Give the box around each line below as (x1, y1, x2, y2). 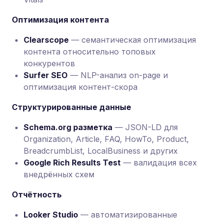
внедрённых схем (24, 169, 94, 179)
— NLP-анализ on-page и (68, 70, 168, 80)
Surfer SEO (24, 70, 68, 80)
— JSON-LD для (112, 122, 178, 132)
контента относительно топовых (24, 47, 156, 56)
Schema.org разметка (24, 122, 112, 132)
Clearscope (24, 35, 69, 45)
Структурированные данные (12, 102, 131, 112)
